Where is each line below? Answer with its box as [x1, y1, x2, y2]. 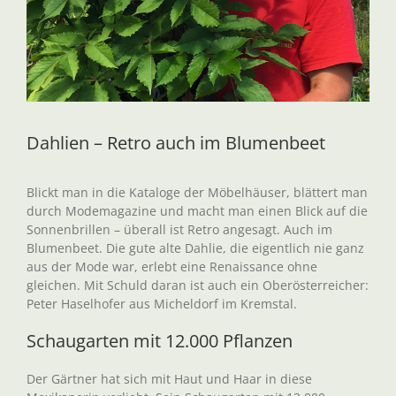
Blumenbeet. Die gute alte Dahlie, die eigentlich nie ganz [27, 240, 364, 256]
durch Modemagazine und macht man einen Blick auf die [27, 202, 368, 219]
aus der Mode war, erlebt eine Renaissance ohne [27, 258, 317, 275]
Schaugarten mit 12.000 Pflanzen [27, 329, 293, 353]
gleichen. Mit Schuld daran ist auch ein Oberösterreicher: [27, 277, 369, 293]
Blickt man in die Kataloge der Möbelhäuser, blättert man [27, 184, 368, 201]
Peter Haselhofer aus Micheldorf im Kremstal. [27, 295, 297, 312]
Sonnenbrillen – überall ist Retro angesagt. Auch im [27, 221, 332, 238]
